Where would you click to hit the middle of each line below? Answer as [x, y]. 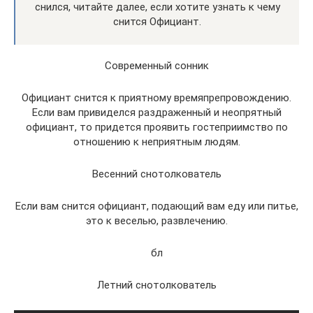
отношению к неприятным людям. [156, 142]
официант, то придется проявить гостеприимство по [156, 128]
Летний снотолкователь [156, 285]
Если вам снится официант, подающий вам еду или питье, [156, 206]
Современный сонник [156, 66]
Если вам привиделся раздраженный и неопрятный [156, 113]
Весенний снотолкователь [156, 174]
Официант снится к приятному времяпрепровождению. [156, 98]
